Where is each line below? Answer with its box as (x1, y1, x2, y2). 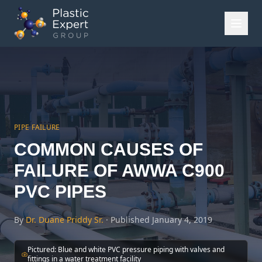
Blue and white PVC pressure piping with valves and (57, 244, 225, 254)
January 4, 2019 (152, 214, 212, 225)
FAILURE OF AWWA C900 (14, 161, 225, 180)
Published (111, 214, 152, 225)
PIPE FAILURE (14, 122, 60, 132)
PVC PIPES (14, 182, 106, 201)
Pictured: (27, 244, 58, 254)
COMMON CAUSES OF (14, 140, 203, 159)
